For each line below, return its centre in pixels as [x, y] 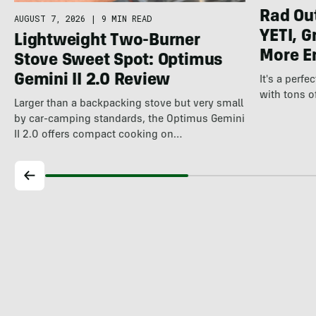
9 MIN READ [126, 19]
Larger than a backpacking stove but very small [128, 104]
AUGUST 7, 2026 [49, 19]
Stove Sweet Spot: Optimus [118, 62]
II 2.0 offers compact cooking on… [98, 135]
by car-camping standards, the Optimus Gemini [129, 120]
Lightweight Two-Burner [107, 42]
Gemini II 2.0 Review [92, 81]
